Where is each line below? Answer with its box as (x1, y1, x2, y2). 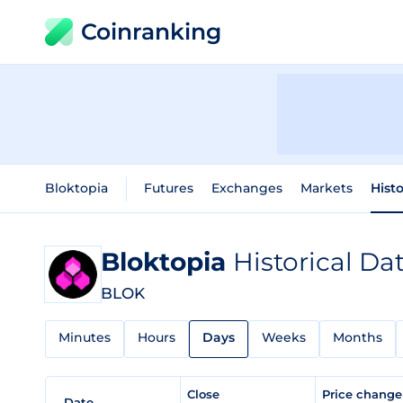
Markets (300, 180, 353, 196)
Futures (144, 180, 193, 196)
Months (333, 329, 382, 345)
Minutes (58, 329, 111, 345)
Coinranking (81, 18, 221, 45)
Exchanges (211, 180, 282, 196)
